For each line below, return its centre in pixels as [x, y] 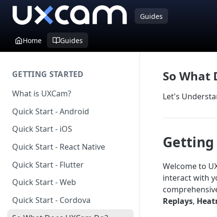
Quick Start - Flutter [48, 164]
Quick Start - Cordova [51, 200]
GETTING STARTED [48, 74]
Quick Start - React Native [59, 147]
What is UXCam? [42, 93]
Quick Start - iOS [42, 129]
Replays [178, 201]
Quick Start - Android [51, 111]
